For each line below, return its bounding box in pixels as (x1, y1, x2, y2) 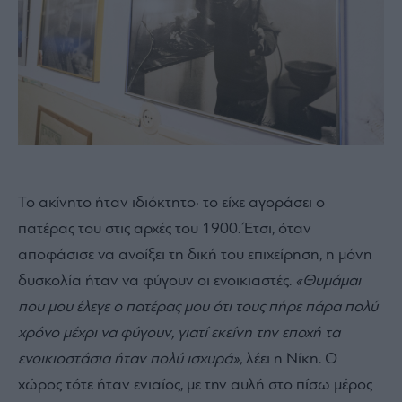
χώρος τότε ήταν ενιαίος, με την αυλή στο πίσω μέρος (18, 376, 372, 394)
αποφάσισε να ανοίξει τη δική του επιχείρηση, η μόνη (18, 246, 372, 264)
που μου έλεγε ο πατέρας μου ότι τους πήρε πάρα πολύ (18, 298, 378, 316)
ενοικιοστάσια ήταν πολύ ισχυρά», (18, 350, 242, 368)
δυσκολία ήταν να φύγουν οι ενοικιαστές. (18, 272, 295, 290)
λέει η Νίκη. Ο (242, 350, 337, 368)
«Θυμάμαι (295, 272, 361, 290)
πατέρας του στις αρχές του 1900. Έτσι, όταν (18, 220, 311, 238)
